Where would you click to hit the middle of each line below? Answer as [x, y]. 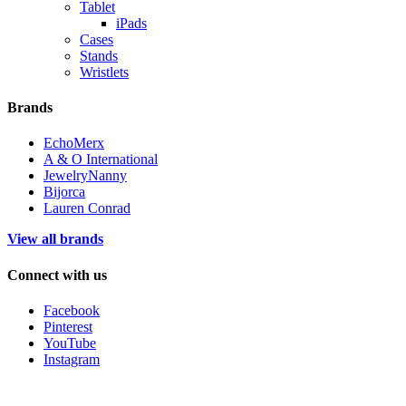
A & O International [101, 159]
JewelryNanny [85, 176]
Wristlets [104, 72]
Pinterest [68, 327]
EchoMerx [74, 143]
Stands [99, 55]
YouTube [70, 343]
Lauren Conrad [87, 208]
